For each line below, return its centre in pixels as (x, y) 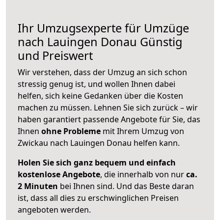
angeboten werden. (54, 210)
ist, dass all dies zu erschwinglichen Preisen (98, 198)
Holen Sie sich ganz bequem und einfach (97, 163)
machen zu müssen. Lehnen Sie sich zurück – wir (108, 108)
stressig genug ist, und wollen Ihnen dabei (96, 84)
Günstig (160, 42)
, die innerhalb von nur (143, 175)
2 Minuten (38, 186)
